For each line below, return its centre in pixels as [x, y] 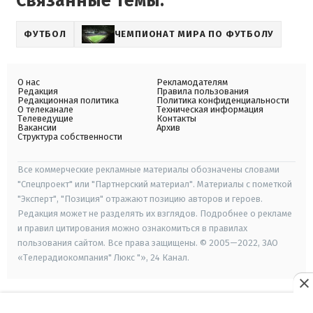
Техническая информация [210, 109]
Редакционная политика [68, 100]
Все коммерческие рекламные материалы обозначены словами [148, 169]
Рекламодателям [192, 82]
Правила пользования [203, 91]
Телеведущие [45, 118]
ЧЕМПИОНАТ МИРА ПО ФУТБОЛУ [194, 34]
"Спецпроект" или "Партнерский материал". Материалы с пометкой [155, 184]
